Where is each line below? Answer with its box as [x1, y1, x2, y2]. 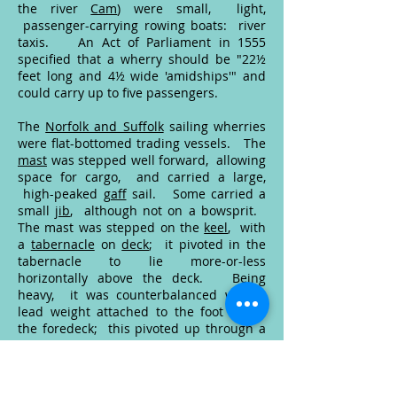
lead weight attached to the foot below [18, 303, 266, 320]
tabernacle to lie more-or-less [18, 253, 266, 269]
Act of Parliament [101, 34, 212, 51]
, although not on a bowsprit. [70, 202, 266, 219]
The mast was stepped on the [18, 219, 205, 236]
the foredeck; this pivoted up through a [18, 320, 266, 337]
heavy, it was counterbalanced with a [18, 286, 266, 303]
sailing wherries [163, 118, 267, 135]
